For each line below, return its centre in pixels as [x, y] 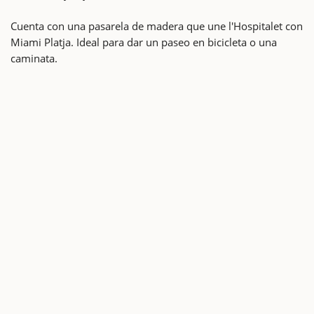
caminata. [34, 58]
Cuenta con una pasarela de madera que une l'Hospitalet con [157, 26]
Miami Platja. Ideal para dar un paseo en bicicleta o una [144, 42]
